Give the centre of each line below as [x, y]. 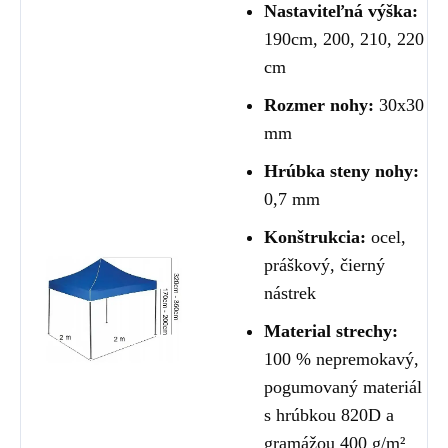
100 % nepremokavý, [341, 359]
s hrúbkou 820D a [329, 415]
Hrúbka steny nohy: [341, 171]
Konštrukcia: [317, 237]
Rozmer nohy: [321, 105]
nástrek [290, 293]
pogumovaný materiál [343, 387]
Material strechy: [331, 331]
